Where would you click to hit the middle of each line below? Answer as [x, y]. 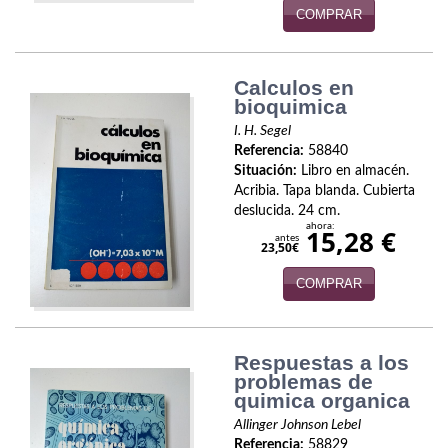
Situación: [265, 171]
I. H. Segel [262, 131]
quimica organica [322, 400]
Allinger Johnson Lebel [297, 424]
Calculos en [294, 88]
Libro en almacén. [353, 171]
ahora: [320, 226]
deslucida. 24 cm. [287, 211]
